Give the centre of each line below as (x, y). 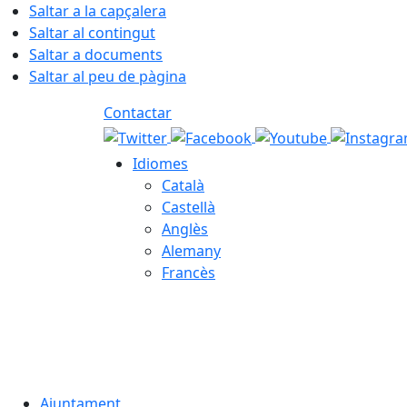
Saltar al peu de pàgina (108, 76)
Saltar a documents (96, 55)
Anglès (185, 229)
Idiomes (160, 164)
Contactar (138, 113)
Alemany (191, 251)
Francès (189, 273)
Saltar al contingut (92, 33)
